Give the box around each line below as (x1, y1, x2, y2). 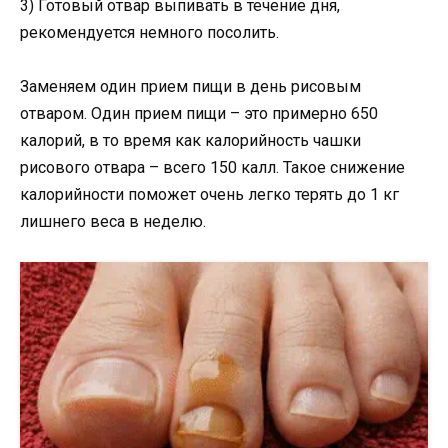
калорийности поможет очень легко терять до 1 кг (20, 184, 399, 204)
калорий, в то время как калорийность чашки (20, 130, 361, 150)
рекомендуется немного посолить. (20, 22, 279, 42)
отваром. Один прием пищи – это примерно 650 (20, 103, 378, 123)
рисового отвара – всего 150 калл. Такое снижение (20, 157, 405, 177)
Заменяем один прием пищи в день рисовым (20, 76, 361, 96)
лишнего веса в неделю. (20, 211, 206, 231)
